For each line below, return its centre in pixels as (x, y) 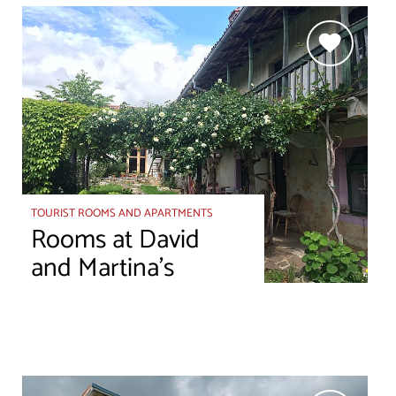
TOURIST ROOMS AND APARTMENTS (122, 214)
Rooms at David (116, 240)
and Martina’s (103, 268)
